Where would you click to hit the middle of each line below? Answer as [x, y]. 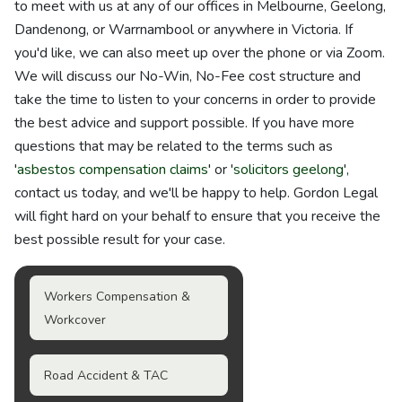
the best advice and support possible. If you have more [184, 123]
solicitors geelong [288, 170]
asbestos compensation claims [113, 170]
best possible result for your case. [120, 240]
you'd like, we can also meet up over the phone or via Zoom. [200, 53]
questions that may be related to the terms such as [174, 146]
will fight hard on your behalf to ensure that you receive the [197, 216]
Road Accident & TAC [106, 376]
